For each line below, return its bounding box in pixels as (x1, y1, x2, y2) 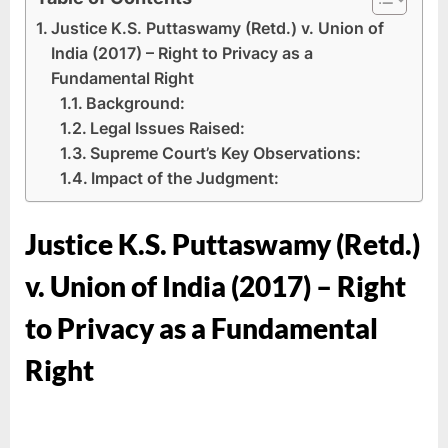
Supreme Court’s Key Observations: (90, 142, 362, 163)
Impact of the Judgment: (91, 167, 280, 188)
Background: (86, 92, 186, 113)
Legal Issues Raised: (90, 117, 246, 138)
